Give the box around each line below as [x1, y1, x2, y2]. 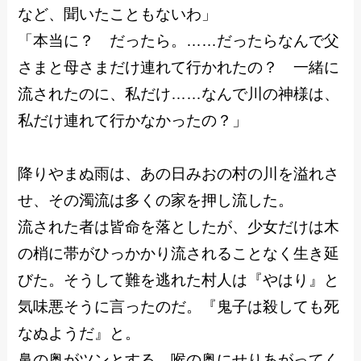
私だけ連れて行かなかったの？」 [18, 112, 248, 130]
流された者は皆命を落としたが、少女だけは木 [18, 218, 340, 236]
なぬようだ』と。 [18, 325, 141, 342]
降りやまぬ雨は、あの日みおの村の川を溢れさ [18, 165, 340, 183]
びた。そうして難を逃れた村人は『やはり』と [18, 272, 340, 289]
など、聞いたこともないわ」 [18, 6, 218, 23]
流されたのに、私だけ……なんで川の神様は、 [18, 85, 340, 103]
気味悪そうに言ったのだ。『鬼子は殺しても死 [18, 298, 340, 316]
